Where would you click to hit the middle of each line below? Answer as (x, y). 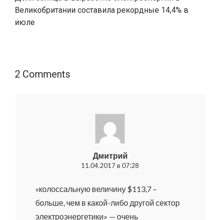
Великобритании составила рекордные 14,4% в (102, 10)
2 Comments (42, 74)
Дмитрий (110, 155)
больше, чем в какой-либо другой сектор (108, 202)
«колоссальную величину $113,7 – (96, 189)
